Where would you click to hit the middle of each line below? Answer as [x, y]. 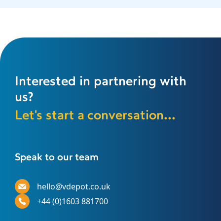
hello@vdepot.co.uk [74, 186]
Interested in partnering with [101, 82]
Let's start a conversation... [95, 116]
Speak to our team [57, 158]
